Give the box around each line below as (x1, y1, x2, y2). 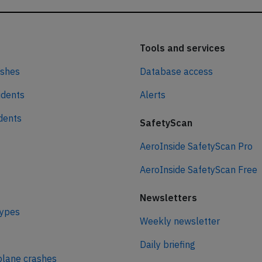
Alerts (140, 89, 166, 101)
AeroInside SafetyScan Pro (140, 140, 253, 153)
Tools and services (140, 42, 225, 54)
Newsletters (140, 192, 197, 204)
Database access (140, 65, 213, 78)
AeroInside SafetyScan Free (140, 164, 257, 176)
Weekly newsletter (140, 215, 220, 227)
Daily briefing (140, 239, 195, 251)
